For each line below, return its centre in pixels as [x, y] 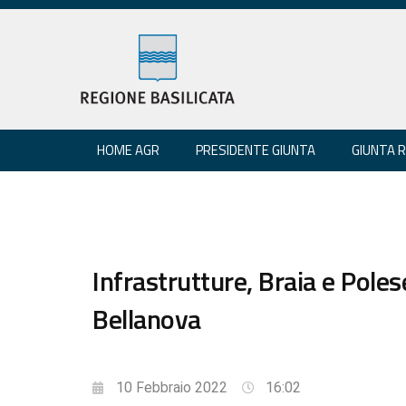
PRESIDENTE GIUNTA [256, 150]
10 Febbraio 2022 [172, 387]
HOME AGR [128, 150]
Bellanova [147, 319]
